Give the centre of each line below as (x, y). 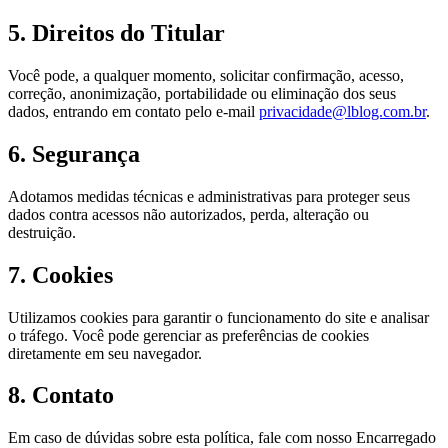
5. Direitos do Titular (116, 33)
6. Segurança (74, 153)
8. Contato (61, 395)
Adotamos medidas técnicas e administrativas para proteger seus (209, 196)
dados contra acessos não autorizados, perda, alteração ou (188, 214)
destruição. (42, 232)
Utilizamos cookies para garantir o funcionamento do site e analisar (218, 317)
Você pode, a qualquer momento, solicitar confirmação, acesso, (206, 75)
